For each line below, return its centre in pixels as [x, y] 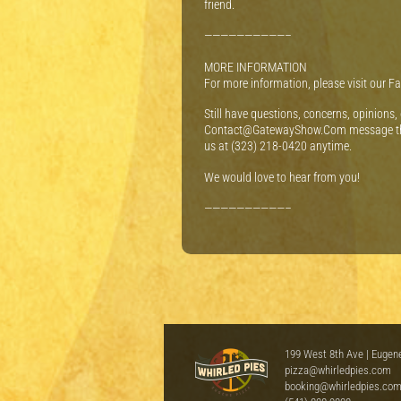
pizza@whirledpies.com [338, 370]
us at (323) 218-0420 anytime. [278, 146]
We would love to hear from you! [282, 178]
